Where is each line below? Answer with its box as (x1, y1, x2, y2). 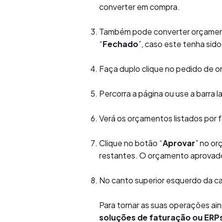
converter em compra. (99, 1, 180, 12)
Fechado (103, 39, 138, 49)
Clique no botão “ (99, 138, 163, 148)
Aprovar (163, 138, 195, 148)
